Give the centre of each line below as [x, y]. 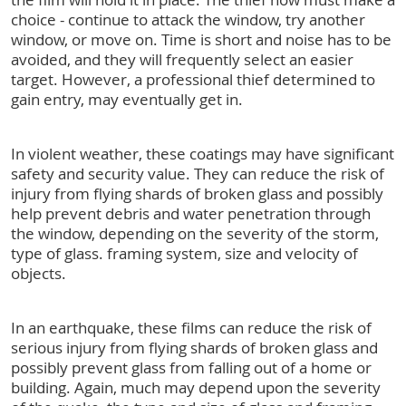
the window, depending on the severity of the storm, [195, 233]
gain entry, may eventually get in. [127, 99]
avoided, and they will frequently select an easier [182, 59]
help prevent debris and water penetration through [191, 213]
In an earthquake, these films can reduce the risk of [191, 327]
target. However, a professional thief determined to [193, 79]
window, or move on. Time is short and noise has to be [201, 39]
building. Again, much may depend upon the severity [196, 387]
